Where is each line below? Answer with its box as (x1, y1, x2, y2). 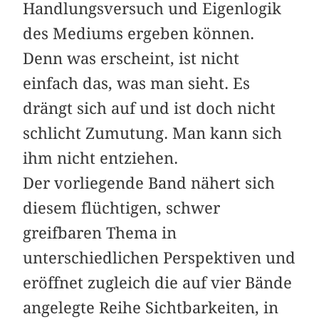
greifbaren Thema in (23, 223, 177, 242)
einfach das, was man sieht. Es (23, 73, 251, 93)
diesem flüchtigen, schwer (23, 198, 221, 217)
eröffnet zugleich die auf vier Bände (23, 273, 293, 292)
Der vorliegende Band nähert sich (23, 173, 276, 192)
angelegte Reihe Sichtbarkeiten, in (23, 298, 279, 317)
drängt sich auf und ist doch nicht (23, 98, 276, 117)
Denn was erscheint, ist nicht (23, 48, 240, 68)
